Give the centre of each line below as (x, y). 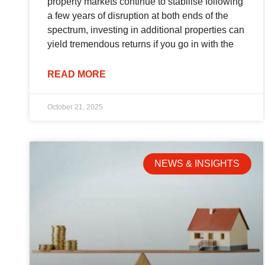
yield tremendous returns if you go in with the (140, 44)
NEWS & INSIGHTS (197, 164)
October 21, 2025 (75, 107)
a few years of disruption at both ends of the (138, 16)
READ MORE (77, 75)
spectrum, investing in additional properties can (146, 30)
